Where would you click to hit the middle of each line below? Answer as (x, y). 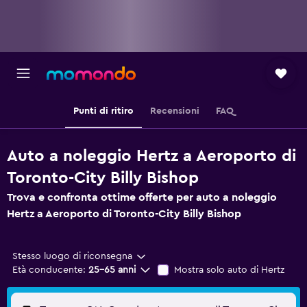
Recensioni (175, 111)
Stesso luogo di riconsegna (72, 256)
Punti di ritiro (103, 111)
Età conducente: (49, 270)
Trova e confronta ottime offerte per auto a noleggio (142, 197)
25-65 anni (112, 270)
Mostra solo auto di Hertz (229, 270)
